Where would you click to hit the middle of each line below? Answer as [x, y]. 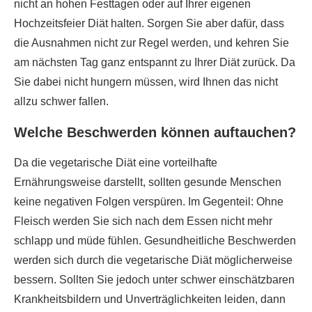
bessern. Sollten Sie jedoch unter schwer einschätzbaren [154, 280]
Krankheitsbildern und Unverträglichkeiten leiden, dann [150, 299]
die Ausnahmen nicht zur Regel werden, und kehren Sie [151, 43]
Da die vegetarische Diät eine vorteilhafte [116, 163]
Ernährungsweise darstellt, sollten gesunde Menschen [148, 182]
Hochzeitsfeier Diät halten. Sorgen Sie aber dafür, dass [149, 23]
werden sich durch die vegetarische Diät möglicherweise [153, 260]
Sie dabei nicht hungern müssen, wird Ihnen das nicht [146, 82]
